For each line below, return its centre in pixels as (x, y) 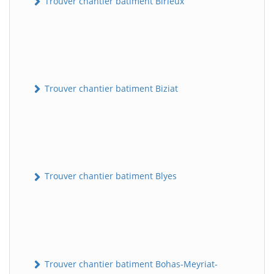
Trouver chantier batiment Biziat (110, 89)
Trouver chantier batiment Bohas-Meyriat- (130, 264)
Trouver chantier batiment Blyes (109, 176)
